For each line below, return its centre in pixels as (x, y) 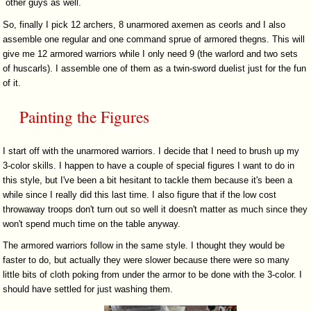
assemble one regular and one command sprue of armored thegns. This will (154, 39)
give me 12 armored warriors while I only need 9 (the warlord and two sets (151, 53)
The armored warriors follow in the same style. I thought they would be (144, 246)
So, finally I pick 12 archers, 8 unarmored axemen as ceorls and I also (144, 24)
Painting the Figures (84, 117)
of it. (12, 83)
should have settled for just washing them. (88, 289)
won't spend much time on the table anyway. (92, 224)
